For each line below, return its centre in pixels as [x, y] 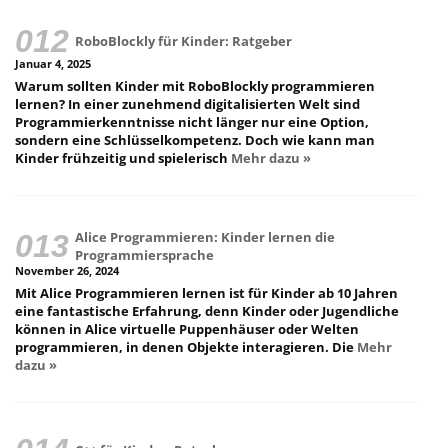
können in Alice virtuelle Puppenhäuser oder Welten [187, 329]
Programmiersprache [145, 254]
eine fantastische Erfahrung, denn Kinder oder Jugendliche [207, 311]
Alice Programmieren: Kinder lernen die [205, 236]
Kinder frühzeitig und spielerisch [123, 158]
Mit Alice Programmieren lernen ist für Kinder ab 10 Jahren [206, 293]
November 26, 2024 [67, 270]
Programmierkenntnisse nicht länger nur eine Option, [192, 122]
